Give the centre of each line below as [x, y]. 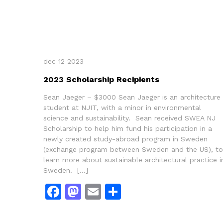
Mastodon [119, 191]
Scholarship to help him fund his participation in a [128, 128]
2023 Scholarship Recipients [101, 79]
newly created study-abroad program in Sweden [125, 139]
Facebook [98, 191]
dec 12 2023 [63, 61]
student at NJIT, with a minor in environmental [122, 107]
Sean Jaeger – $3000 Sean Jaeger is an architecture [132, 97]
